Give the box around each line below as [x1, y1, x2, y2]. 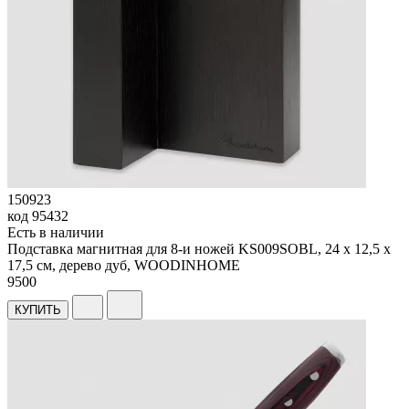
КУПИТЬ [15, 303, 61, 318]
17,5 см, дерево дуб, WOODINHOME [7, 257, 240, 274]
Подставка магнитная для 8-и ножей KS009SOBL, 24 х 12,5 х [7, 241, 391, 257]
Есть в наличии [7, 225, 104, 241]
